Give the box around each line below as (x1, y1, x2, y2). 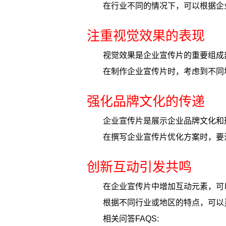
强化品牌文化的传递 (87, 94, 205, 109)
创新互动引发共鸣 (87, 159, 192, 175)
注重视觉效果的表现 (87, 28, 205, 43)
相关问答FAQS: (103, 214, 159, 223)
